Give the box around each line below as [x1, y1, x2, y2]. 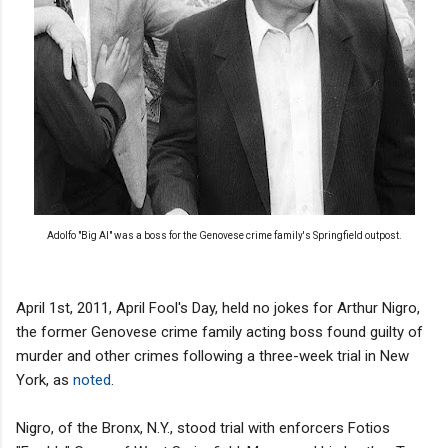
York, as [16, 370, 73, 389]
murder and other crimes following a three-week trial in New [16, 346, 409, 365]
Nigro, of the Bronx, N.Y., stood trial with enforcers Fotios [16, 418, 390, 437]
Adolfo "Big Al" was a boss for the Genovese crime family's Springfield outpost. [46, 229, 402, 241]
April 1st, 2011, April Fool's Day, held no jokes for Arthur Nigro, [16, 298, 420, 317]
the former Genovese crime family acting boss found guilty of [16, 322, 423, 341]
